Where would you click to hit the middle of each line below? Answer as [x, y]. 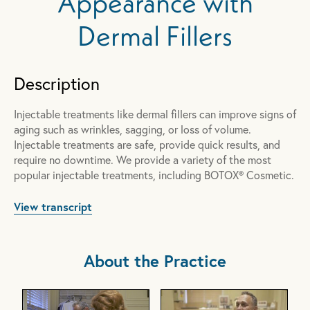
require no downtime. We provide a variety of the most [143, 159]
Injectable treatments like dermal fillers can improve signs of [155, 113]
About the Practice [155, 261]
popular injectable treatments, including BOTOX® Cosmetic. [154, 174]
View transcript [53, 206]
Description [57, 83]
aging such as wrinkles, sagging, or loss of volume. [133, 129]
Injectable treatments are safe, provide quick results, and [147, 144]
